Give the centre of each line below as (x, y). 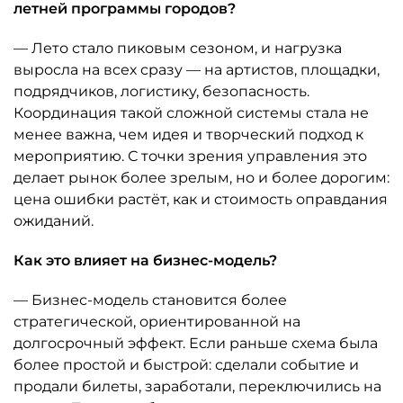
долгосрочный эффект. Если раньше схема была (196, 343)
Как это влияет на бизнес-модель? (145, 260)
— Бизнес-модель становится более (150, 300)
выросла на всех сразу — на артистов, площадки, (197, 70)
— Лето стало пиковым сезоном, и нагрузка (178, 48)
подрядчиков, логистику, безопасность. (161, 91)
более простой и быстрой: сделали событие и (186, 365)
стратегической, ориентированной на (157, 322)
